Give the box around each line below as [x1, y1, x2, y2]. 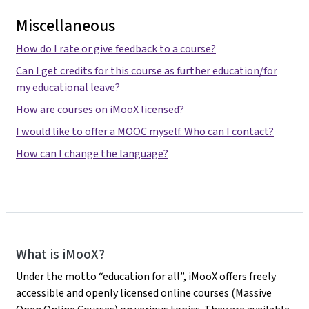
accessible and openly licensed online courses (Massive [16, 286, 272, 301]
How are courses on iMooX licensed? [16, 102, 184, 117]
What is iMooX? [16, 245, 105, 264]
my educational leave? [16, 80, 120, 95]
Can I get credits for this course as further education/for [16, 63, 277, 79]
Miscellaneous [16, 14, 115, 37]
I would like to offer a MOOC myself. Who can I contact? [16, 124, 274, 139]
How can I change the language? [16, 146, 168, 161]
